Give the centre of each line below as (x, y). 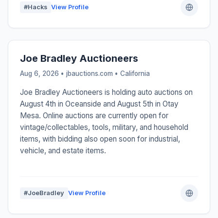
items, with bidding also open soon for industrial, (100, 139)
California (135, 74)
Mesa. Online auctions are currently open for (94, 116)
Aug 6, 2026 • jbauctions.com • (70, 74)
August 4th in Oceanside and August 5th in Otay (99, 104)
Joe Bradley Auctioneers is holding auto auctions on (106, 92)
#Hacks (36, 7)
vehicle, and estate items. (63, 151)
